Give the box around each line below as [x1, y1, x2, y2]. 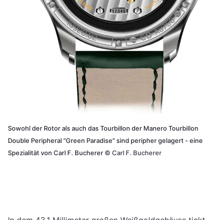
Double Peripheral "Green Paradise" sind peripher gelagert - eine [8, 136, 203, 144]
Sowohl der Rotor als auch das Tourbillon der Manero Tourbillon [8, 124, 198, 132]
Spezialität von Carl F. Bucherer [8, 148, 105, 157]
